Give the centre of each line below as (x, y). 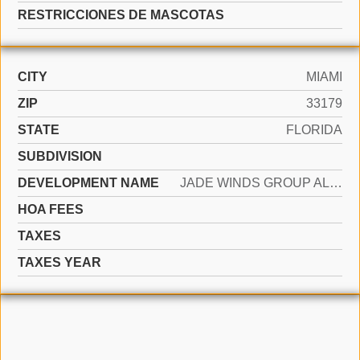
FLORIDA (314, 130)
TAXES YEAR (59, 262)
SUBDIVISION (60, 156)
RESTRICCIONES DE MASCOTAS (121, 15)
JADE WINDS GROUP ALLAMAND (336, 183)
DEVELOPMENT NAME (88, 183)
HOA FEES (51, 209)
